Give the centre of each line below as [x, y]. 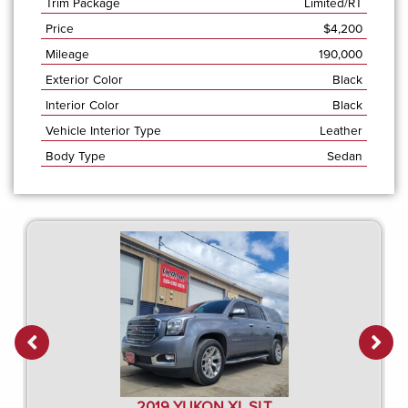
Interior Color [82, 105]
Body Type [76, 156]
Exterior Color [84, 80]
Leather [341, 131]
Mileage [67, 54]
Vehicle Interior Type [103, 131]
